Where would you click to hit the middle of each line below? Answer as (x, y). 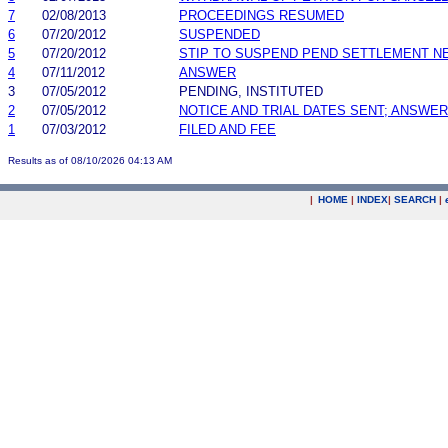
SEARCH (415, 199)
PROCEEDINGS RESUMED (261, 15)
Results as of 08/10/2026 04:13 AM (90, 160)
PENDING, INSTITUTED (251, 91)
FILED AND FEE (227, 129)
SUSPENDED (219, 34)
